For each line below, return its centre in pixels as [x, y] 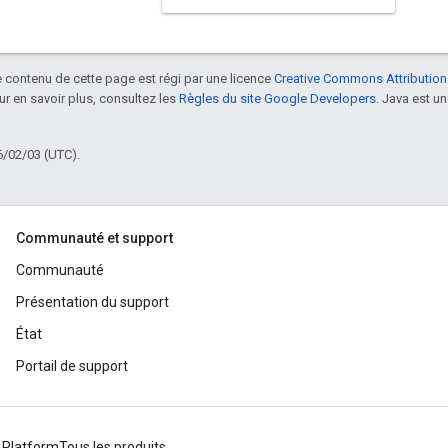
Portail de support [72, 366]
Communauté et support [94, 238]
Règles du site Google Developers [277, 99]
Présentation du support [92, 302]
